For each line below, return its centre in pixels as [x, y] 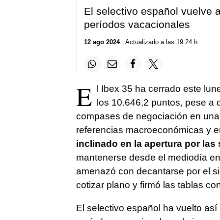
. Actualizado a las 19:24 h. [159, 42]
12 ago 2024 [102, 42]
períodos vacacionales [137, 24]
